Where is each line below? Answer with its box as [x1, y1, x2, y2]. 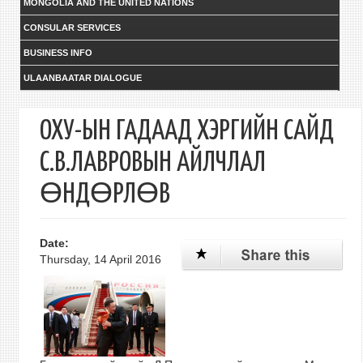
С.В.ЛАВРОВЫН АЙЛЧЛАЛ [39, 150, 266, 177]
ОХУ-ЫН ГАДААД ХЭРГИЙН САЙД [39, 118, 334, 145]
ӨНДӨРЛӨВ [39, 181, 170, 208]
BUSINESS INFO [23, 48, 92, 58]
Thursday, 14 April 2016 [39, 253, 161, 266]
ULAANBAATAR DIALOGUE [23, 73, 142, 83]
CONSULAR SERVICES [23, 23, 121, 32]
